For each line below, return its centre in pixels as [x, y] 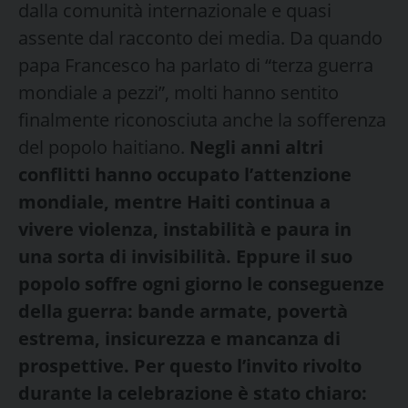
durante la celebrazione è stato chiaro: [193, 393]
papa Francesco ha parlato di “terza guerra [196, 65]
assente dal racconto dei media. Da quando [200, 37]
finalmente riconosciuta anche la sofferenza [202, 119]
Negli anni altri [256, 147]
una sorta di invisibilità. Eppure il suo [185, 256]
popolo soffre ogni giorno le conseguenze [201, 283]
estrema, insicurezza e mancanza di [179, 338]
